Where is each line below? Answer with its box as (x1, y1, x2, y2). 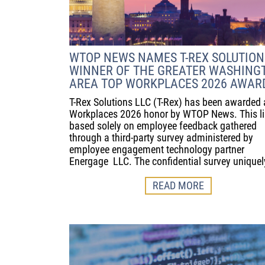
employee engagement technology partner (69, 143, 244, 156)
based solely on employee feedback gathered (69, 119, 257, 132)
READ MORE (153, 179, 204, 192)
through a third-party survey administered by (69, 131, 253, 144)
